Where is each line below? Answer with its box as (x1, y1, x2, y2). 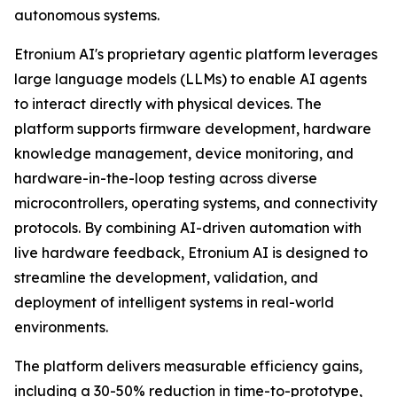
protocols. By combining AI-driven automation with (14, 219, 362, 237)
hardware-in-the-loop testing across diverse (14, 169, 317, 187)
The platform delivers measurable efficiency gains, (14, 357, 362, 375)
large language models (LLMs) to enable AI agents (14, 70, 367, 88)
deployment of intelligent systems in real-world (14, 293, 334, 311)
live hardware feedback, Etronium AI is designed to (14, 244, 368, 261)
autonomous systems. (14, 6, 160, 24)
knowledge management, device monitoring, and (14, 144, 354, 162)
